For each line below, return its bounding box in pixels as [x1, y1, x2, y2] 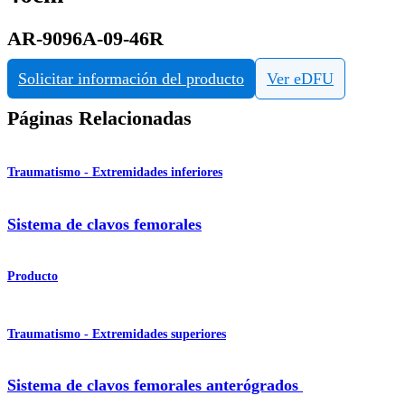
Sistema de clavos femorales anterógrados [7, 376, 303, 395]
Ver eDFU [267, 70, 334, 89]
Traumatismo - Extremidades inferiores [7, 165, 222, 180]
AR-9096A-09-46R [7, 27, 164, 50]
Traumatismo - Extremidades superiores [7, 326, 226, 341]
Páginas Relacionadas [7, 108, 192, 130]
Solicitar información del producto [18, 70, 244, 89]
